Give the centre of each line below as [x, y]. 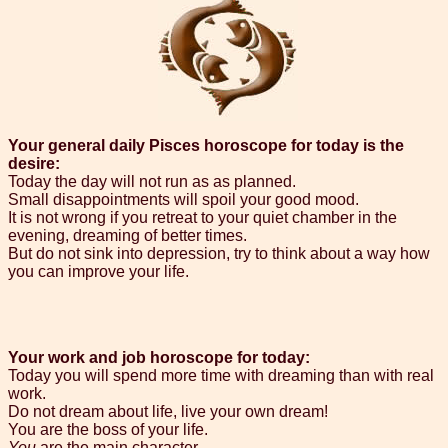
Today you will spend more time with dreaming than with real [221, 376]
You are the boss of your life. [108, 430]
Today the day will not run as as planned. [152, 182]
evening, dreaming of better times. [127, 236]
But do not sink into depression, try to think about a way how [219, 254]
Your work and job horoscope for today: [159, 358]
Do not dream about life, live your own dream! [168, 412]
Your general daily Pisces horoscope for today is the [206, 146]
